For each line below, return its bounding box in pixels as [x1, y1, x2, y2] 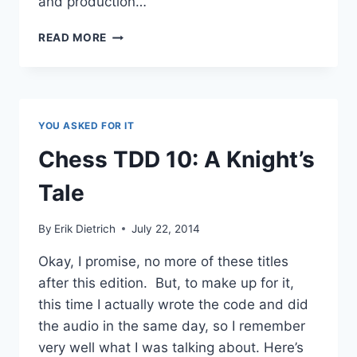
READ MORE [38, 31, 108, 45]
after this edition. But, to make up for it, [38, 274, 294, 291]
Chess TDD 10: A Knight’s [38, 146, 315, 174]
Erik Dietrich [54, 222, 116, 235]
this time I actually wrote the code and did [38, 296, 308, 312]
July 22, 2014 [131, 222, 201, 235]
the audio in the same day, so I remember [38, 317, 305, 334]
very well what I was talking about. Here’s [38, 339, 304, 355]
